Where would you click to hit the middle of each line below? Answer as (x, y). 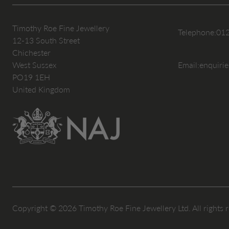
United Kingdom (41, 89)
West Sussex (35, 65)
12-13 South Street (46, 40)
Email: (189, 65)
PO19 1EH (31, 77)
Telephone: (197, 32)
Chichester (31, 53)
